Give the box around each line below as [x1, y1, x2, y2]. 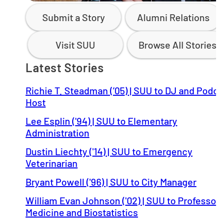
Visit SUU [55, 39, 96, 51]
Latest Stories [26, 60, 104, 75]
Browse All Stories [138, 39, 217, 51]
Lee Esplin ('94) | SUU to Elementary [26, 115, 177, 127]
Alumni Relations [137, 11, 210, 23]
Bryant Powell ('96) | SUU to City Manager [26, 176, 196, 188]
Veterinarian [26, 157, 78, 169]
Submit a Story [42, 11, 105, 23]
